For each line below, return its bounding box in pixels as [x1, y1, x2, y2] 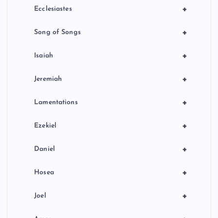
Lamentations [34, 98, 78, 106]
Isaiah [34, 52, 53, 59]
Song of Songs [34, 28, 81, 36]
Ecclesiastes [34, 5, 72, 13]
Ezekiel [34, 122, 57, 129]
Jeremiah [34, 75, 62, 83]
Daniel [34, 145, 55, 153]
